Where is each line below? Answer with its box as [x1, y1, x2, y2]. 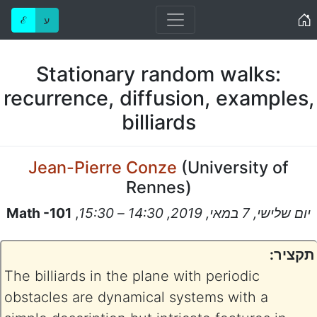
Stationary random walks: [36, 62, 281, 86]
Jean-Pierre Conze [28, 157, 177, 178]
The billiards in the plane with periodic [4, 267, 260, 284]
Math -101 [6, 204, 71, 221]
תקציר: [270, 246, 314, 263]
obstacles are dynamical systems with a [4, 289, 268, 306]
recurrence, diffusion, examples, [3, 86, 314, 110]
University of [188, 157, 289, 178]
